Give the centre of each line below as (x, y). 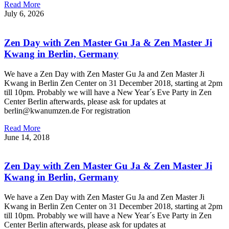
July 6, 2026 (24, 14)
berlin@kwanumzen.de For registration (67, 110)
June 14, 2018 (27, 137)
